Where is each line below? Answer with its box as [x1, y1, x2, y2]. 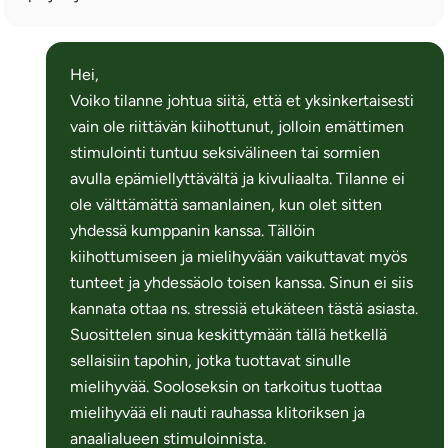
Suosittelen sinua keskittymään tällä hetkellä [70, 324, 388, 344]
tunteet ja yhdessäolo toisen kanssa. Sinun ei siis [70, 272, 414, 292]
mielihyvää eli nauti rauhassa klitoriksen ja [70, 402, 366, 422]
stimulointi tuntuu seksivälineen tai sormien [70, 142, 381, 162]
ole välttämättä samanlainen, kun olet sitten [70, 194, 383, 214]
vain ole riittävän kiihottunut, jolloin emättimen [70, 116, 405, 136]
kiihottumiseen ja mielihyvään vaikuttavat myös [70, 246, 408, 266]
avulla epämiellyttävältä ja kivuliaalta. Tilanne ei [70, 168, 406, 188]
